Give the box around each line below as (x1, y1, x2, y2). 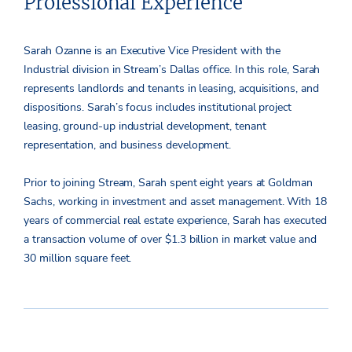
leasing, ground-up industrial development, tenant (24, 118, 266, 134)
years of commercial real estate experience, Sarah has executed (24, 212, 327, 228)
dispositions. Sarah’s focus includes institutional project (24, 99, 291, 115)
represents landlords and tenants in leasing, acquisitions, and (24, 80, 319, 96)
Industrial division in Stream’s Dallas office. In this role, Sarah (24, 61, 321, 77)
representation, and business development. (24, 137, 232, 152)
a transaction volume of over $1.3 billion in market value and (24, 231, 317, 247)
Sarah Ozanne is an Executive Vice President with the (24, 42, 281, 58)
